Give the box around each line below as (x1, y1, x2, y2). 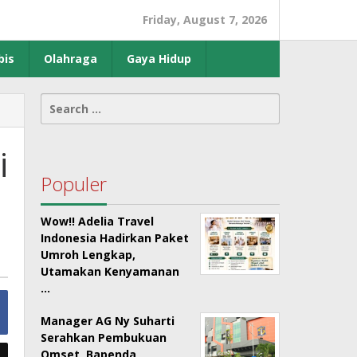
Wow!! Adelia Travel (41, 214, 155, 229)
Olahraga (44, 51, 97, 66)
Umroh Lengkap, (41, 247, 136, 262)
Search (41, 94, 80, 109)
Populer (41, 171, 108, 197)
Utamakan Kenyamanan (41, 264, 180, 279)
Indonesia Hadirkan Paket (41, 230, 190, 245)
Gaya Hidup (127, 51, 191, 66)
